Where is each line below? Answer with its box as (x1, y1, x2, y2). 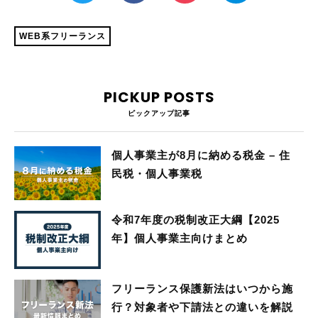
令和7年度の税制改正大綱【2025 (111, 214, 280, 226)
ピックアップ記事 (128, 109, 190, 117)
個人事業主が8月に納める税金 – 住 (111, 149, 291, 161)
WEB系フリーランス (19, 31, 106, 41)
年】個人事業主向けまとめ (111, 232, 248, 245)
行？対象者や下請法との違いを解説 (111, 301, 294, 314)
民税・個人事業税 (111, 168, 203, 180)
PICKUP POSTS (103, 87, 215, 107)
